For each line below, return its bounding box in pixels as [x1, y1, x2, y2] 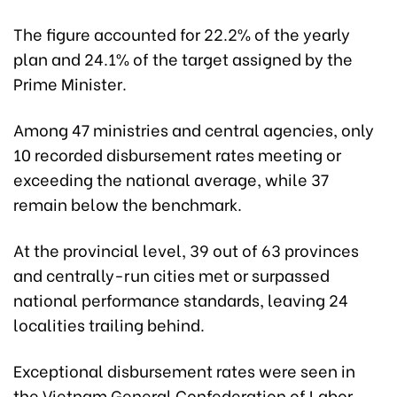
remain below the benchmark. [13, 191, 242, 216]
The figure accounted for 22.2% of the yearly [13, 21, 350, 46]
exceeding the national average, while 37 [13, 167, 329, 191]
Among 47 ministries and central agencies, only [13, 117, 374, 142]
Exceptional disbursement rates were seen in [13, 358, 355, 383]
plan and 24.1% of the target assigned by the [13, 46, 353, 71]
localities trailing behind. [13, 312, 205, 337]
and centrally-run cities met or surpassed [13, 262, 330, 287]
